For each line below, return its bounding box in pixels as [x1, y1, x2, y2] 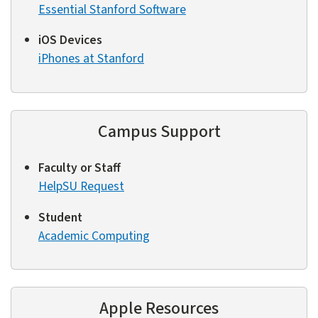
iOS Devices [38, 31, 102, 50]
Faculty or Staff [38, 158, 121, 177]
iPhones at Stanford [38, 50, 144, 68]
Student [38, 208, 82, 226]
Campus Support [97, 119, 221, 144]
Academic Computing [38, 226, 150, 245]
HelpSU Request [38, 177, 124, 195]
